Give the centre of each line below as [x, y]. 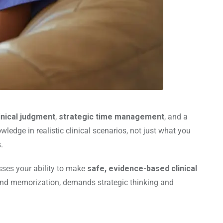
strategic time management [111, 117]
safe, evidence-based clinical [142, 169]
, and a [176, 117]
